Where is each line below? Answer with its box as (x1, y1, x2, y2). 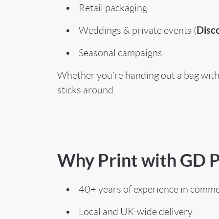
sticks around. (57, 84, 115, 95)
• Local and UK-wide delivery (57, 206, 193, 217)
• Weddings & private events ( (57, 24, 197, 36)
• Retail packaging (57, 2, 147, 13)
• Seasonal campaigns (57, 47, 162, 58)
